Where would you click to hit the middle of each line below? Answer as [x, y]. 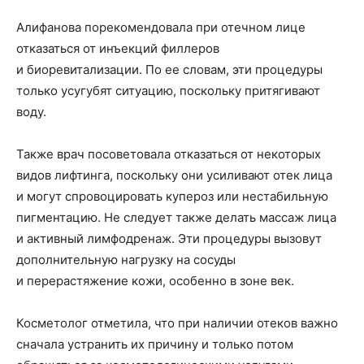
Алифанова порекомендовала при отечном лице [161, 27]
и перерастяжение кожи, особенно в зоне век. [155, 281]
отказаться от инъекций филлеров [118, 48]
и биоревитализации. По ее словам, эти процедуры [169, 69]
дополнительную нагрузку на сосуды [126, 260]
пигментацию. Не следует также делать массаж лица [176, 217]
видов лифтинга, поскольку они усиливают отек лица [174, 175]
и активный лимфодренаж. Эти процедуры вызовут [169, 238]
